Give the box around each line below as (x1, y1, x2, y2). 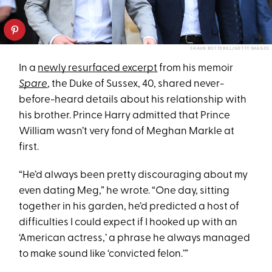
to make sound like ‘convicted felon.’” (19, 248, 189, 259)
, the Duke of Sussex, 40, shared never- (47, 78, 225, 89)
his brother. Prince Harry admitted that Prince (19, 110, 231, 121)
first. (19, 141, 41, 152)
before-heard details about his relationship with (19, 94, 247, 105)
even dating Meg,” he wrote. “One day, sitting (19, 185, 230, 196)
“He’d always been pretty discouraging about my (19, 169, 248, 180)
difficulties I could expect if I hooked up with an (19, 217, 238, 228)
